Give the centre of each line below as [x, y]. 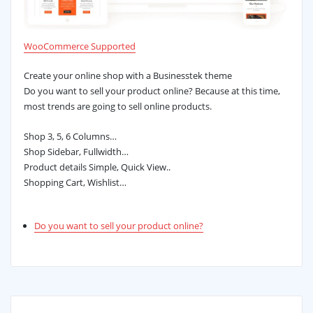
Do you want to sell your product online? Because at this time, [152, 91]
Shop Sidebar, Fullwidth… [76, 151]
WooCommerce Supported [79, 46]
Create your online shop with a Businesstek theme [128, 76]
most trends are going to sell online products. [117, 107]
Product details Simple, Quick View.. [97, 167]
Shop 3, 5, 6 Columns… [70, 136]
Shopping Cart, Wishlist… [75, 182]
